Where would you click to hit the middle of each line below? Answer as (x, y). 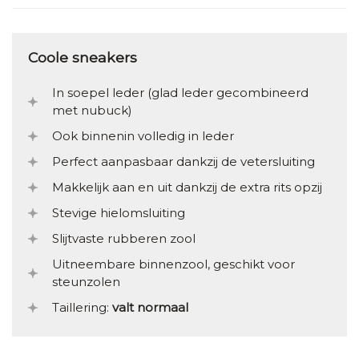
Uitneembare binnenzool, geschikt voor (173, 264)
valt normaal (150, 308)
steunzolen (86, 282)
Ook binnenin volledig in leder (143, 136)
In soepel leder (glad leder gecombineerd (180, 93)
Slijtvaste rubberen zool (124, 239)
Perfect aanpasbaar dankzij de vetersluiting (184, 162)
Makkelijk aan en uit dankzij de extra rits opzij (187, 188)
